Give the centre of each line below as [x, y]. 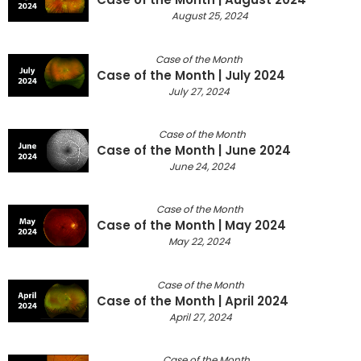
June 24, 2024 [202, 166]
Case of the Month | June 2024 [194, 150]
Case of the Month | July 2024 [191, 75]
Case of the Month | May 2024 [191, 226]
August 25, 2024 [210, 16]
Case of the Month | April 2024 [193, 301]
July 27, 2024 [199, 91]
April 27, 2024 [201, 317]
